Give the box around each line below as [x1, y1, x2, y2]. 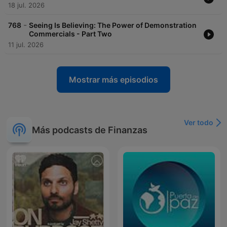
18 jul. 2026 [8, 1, 45, 10]
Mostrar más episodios [69, 74, 158, 85]
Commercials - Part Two [29, 29, 112, 39]
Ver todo [184, 118, 213, 127]
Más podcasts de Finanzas [32, 124, 147, 135]
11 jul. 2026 [8, 41, 44, 49]
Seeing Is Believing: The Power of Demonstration [29, 21, 197, 30]
